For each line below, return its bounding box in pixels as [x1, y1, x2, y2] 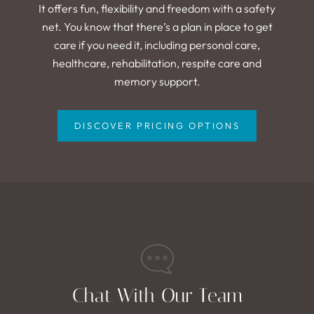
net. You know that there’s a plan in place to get [41, 19, 273, 34]
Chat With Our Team [71, 283, 243, 307]
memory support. [114, 74, 200, 88]
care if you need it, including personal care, [54, 37, 260, 52]
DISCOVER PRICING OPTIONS [74, 119, 240, 131]
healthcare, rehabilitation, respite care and [53, 55, 261, 70]
